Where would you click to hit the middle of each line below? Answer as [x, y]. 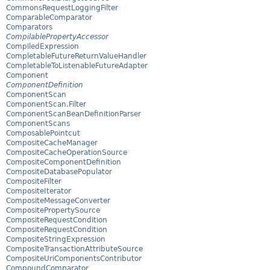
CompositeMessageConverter [58, 201]
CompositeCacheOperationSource [67, 153]
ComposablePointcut [43, 133]
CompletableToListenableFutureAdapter [77, 66]
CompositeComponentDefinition [64, 162]
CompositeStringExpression [56, 240]
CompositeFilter [34, 182]
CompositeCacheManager [52, 143]
